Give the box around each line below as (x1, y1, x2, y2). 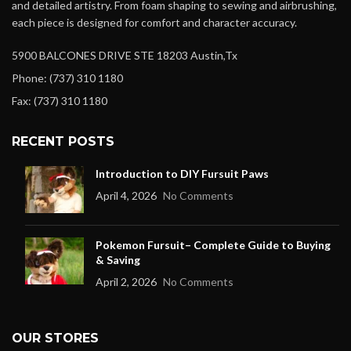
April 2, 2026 (96, 275, 157, 289)
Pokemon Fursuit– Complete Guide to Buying (96, 238, 331, 252)
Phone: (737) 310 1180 (12, 71, 123, 85)
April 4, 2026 (96, 189, 157, 203)
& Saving (96, 253, 140, 267)
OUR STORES (12, 331, 99, 346)
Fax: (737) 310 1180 (12, 94, 107, 108)
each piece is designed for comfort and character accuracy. (12, 16, 299, 30)
